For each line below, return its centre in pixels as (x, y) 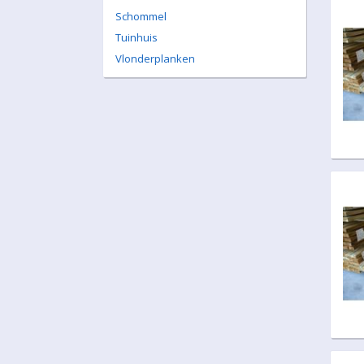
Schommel (141, 16)
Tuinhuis (136, 37)
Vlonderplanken (155, 58)
